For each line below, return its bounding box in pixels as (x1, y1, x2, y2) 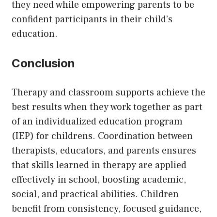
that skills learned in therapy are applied (12, 158, 186, 171)
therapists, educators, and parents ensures (12, 144, 196, 157)
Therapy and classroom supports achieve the (12, 86, 205, 99)
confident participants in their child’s (12, 13, 172, 26)
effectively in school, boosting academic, (12, 173, 186, 186)
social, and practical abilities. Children (12, 187, 179, 201)
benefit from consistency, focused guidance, (12, 202, 201, 215)
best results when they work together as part (12, 100, 202, 113)
